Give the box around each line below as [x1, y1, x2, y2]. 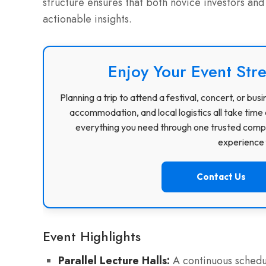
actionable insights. [43, 11, 132, 27]
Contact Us [196, 171, 246, 183]
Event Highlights [43, 227, 141, 246]
